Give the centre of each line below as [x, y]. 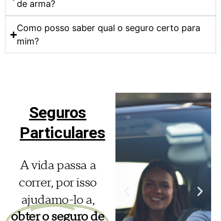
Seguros [58, 113]
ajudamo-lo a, [58, 200]
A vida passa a [58, 166]
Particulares [63, 133]
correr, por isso [58, 183]
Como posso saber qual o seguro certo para [109, 28]
